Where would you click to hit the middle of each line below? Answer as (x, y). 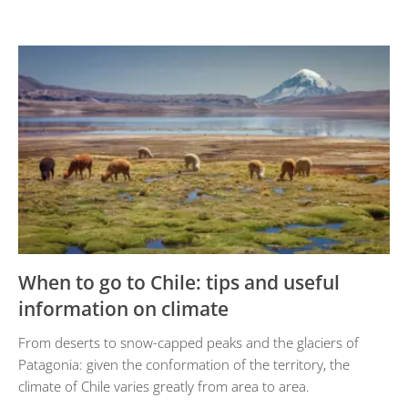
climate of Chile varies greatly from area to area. (164, 386)
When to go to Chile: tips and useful (179, 282)
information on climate (123, 309)
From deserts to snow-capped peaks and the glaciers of (189, 342)
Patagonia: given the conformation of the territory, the (184, 364)
